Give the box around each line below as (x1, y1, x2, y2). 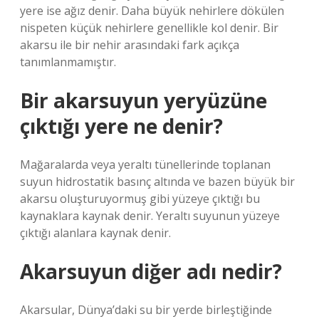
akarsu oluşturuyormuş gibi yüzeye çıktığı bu (20, 191, 260, 206)
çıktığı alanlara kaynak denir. (20, 225, 171, 241)
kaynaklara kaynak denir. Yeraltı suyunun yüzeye (20, 208, 280, 224)
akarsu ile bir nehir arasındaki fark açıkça (20, 37, 239, 53)
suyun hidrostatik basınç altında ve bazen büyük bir (20, 174, 295, 189)
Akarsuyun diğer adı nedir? (20, 258, 282, 285)
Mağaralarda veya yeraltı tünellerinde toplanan (20, 157, 271, 172)
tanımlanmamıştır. (20, 54, 116, 70)
